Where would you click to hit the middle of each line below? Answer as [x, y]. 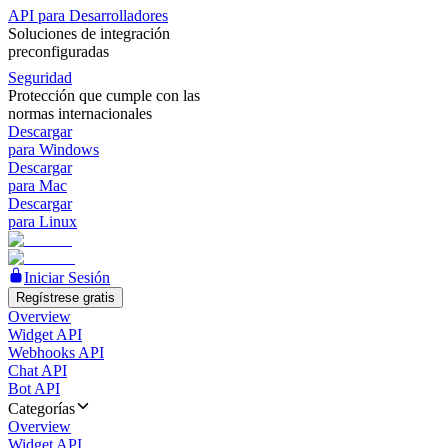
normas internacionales [80, 113]
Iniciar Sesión [67, 277]
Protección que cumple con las [104, 95]
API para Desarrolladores [88, 15]
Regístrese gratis [65, 297]
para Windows [53, 149]
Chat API [37, 370]
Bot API [34, 388]
